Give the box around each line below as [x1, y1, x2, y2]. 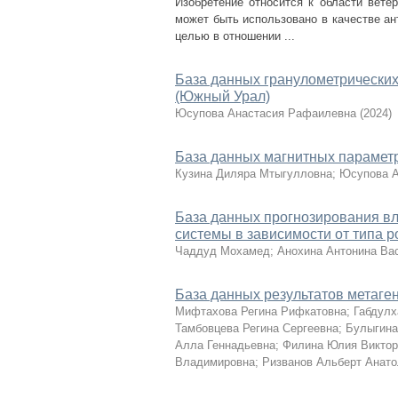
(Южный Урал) [175, 89, 270, 104]
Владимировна [175, 355, 255, 369]
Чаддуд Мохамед [175, 244, 270, 258]
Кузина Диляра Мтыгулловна [175, 167, 332, 180]
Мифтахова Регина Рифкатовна [175, 305, 346, 318]
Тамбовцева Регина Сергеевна [175, 322, 338, 335]
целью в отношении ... [175, 29, 295, 43]
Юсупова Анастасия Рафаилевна [175, 107, 356, 120]
